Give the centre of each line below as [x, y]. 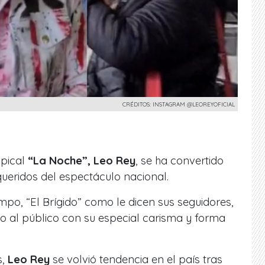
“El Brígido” [54, 202]
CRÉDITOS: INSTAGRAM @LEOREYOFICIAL [179, 104]
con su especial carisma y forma [144, 218]
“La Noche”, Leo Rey [80, 160]
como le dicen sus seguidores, [158, 202]
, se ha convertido [180, 160]
